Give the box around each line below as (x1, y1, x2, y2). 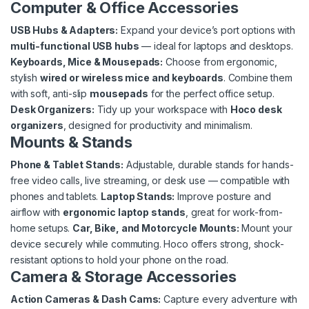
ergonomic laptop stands (63, 206, 186, 219)
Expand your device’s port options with (118, 24, 295, 37)
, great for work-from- (185, 206, 283, 219)
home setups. (10, 222, 73, 235)
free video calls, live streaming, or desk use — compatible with (10, 175, 290, 187)
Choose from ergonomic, (163, 56, 277, 68)
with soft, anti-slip (10, 88, 90, 100)
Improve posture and (175, 190, 271, 203)
